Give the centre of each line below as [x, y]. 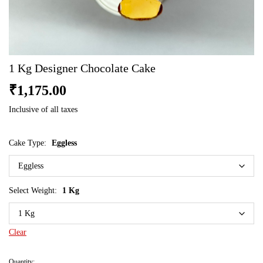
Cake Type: [29, 143]
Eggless [64, 143]
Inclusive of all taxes [43, 109]
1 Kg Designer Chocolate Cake [82, 68]
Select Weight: [34, 190]
